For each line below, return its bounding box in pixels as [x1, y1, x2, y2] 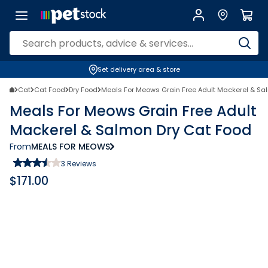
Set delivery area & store [97, 65, 180, 74]
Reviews [65, 159, 96, 169]
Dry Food [69, 85, 98, 95]
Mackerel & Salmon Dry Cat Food [10, 120, 252, 140]
